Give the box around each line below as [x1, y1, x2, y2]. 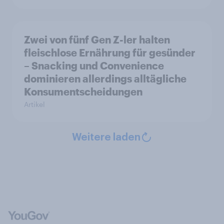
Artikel [24, 100, 45, 109]
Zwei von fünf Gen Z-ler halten [24, 33, 170, 46]
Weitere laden [71, 132, 140, 143]
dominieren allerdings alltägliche [24, 72, 186, 85]
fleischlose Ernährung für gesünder [24, 46, 195, 59]
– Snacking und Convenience [24, 59, 164, 72]
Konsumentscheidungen [24, 85, 142, 98]
